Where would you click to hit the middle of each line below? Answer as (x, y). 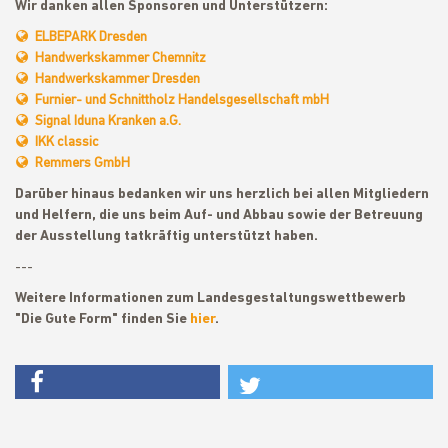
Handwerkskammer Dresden (117, 79)
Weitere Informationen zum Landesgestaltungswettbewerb (210, 298)
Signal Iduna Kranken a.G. (108, 121)
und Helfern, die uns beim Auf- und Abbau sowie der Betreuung (219, 215)
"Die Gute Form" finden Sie (102, 319)
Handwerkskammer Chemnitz (120, 58)
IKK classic (67, 142)
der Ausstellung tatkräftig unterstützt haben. (166, 236)
